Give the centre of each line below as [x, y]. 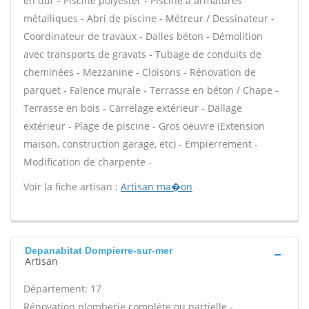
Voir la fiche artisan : [72, 187]
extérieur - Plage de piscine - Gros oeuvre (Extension [144, 126]
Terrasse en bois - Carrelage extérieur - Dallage [133, 108]
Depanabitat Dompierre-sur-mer [99, 250]
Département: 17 [62, 289]
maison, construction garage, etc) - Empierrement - [141, 144]
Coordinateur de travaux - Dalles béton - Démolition [143, 36]
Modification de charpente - [88, 162]
